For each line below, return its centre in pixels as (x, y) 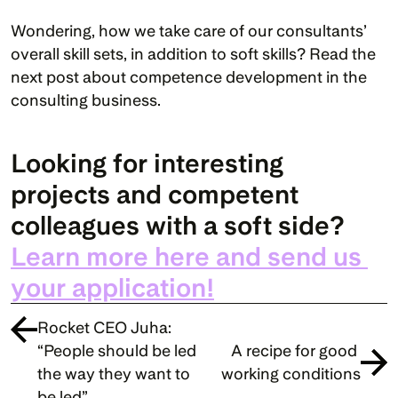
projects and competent (155, 194)
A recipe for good (294, 350)
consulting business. (86, 99)
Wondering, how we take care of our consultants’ (189, 30)
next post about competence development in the (189, 76)
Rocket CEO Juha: (104, 327)
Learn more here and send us (186, 256)
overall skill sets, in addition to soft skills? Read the (193, 53)
